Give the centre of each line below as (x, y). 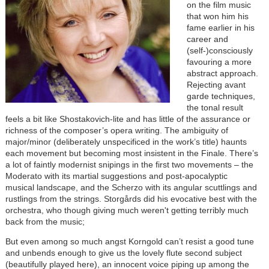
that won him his (217, 16)
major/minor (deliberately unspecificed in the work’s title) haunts (126, 141)
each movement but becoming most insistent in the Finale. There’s (131, 153)
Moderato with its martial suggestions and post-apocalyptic (116, 176)
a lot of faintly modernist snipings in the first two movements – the (129, 164)
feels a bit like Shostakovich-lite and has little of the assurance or (128, 119)
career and (207, 39)
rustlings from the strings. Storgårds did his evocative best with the (131, 198)
